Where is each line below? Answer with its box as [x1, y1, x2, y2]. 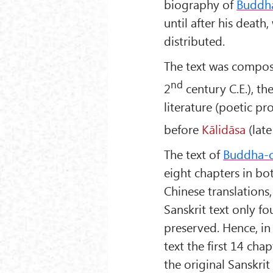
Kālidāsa [202, 120, 246, 137]
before [164, 120, 202, 137]
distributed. [164, 32, 225, 49]
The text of [164, 146, 224, 163]
